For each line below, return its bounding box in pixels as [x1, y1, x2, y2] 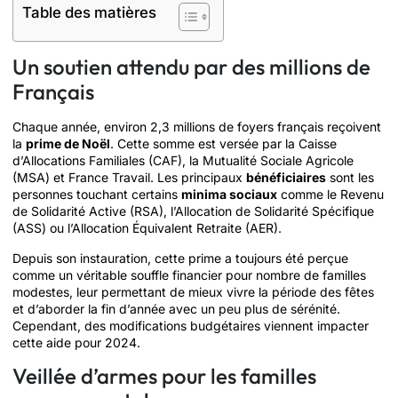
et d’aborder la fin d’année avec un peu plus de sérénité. [12, 300, 340, 316]
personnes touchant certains [12, 187, 181, 203]
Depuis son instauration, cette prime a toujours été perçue [12, 250, 348, 266]
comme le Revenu [277, 187, 384, 203]
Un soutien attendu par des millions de [12, 53, 370, 81]
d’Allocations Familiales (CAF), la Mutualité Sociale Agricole [12, 153, 354, 169]
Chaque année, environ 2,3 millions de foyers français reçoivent [12, 119, 381, 135]
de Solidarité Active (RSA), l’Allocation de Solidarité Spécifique [12, 203, 374, 219]
